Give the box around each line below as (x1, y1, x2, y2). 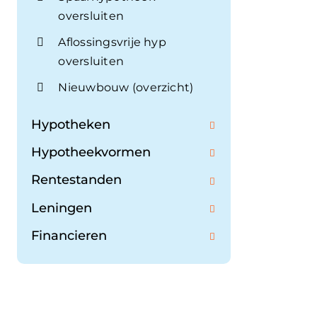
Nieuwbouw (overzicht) (58, 80, 194, 94)
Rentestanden (31, 172, 122, 188)
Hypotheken (31, 116, 110, 132)
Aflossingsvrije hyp (58, 35, 166, 49)
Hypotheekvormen (31, 144, 151, 161)
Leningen (31, 200, 92, 216)
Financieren (31, 227, 107, 243)
